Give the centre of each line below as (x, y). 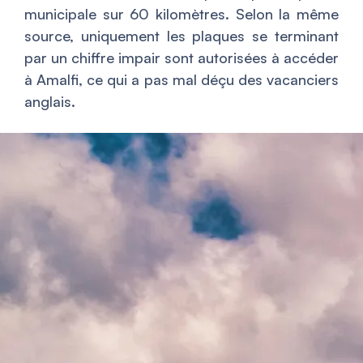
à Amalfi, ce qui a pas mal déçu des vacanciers (181, 79)
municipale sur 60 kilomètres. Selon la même (181, 13)
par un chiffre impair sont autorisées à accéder (181, 57)
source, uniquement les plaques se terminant (181, 35)
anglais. (50, 101)
